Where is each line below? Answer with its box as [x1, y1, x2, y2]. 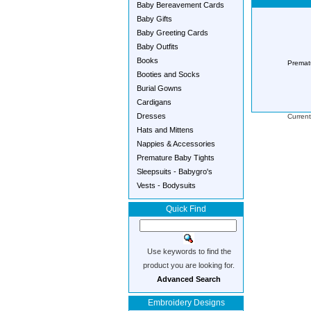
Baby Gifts [137, 15, 172, 23]
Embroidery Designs [147, 298, 225, 308]
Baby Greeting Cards [137, 28, 208, 37]
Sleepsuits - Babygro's [137, 167, 212, 176]
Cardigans [137, 98, 171, 106]
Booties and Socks [137, 70, 200, 78]
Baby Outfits [137, 42, 178, 51]
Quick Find [166, 204, 206, 214]
